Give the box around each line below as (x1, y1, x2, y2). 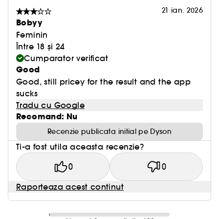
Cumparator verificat (24, 53, 108, 64)
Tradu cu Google (16, 100, 85, 110)
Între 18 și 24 (16, 42, 65, 52)
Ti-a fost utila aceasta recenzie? (16, 142, 144, 152)
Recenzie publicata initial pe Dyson (47, 127, 172, 136)
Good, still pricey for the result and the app (16, 77, 191, 87)
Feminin (16, 30, 48, 40)
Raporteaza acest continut (16, 182, 124, 192)
